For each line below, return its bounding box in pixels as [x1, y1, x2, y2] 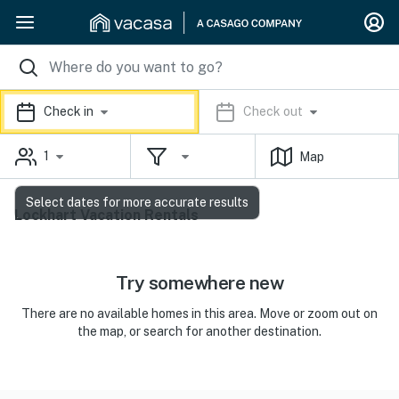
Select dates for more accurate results [26, 195, 248, 209]
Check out [243, 104, 303, 119]
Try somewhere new [115, 272, 284, 294]
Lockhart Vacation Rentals [14, 207, 199, 224]
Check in [44, 104, 94, 119]
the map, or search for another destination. [77, 324, 322, 338]
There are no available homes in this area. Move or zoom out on [21, 306, 378, 321]
